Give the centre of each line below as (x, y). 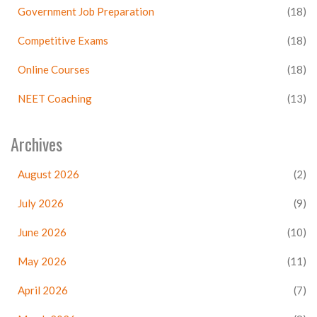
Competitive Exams (63, 40)
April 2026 (43, 290)
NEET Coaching (55, 98)
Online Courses (54, 69)
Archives (36, 143)
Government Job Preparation (86, 11)
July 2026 (41, 203)
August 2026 (48, 174)
